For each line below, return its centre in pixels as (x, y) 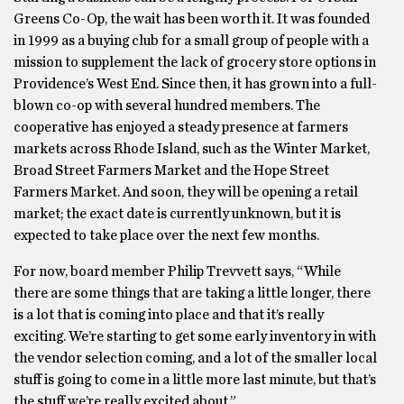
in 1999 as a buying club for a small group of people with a (191, 41)
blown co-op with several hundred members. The (167, 106)
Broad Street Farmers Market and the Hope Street (171, 170)
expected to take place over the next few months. (166, 235)
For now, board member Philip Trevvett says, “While (177, 271)
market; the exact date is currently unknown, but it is (177, 214)
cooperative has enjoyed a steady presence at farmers (181, 127)
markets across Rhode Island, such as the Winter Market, (192, 149)
